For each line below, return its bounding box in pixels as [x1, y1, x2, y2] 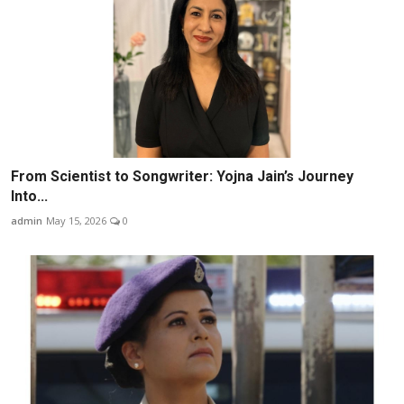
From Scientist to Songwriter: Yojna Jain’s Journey [11, 167, 353, 185]
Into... [11, 187, 48, 205]
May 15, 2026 [46, 213, 106, 227]
